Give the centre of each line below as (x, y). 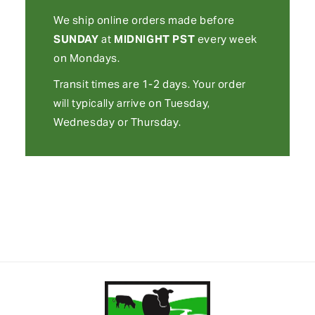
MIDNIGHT (142, 39)
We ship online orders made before (144, 20)
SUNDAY (76, 39)
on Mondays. (86, 58)
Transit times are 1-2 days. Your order (149, 84)
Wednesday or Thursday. (117, 122)
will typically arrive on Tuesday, (131, 103)
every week (226, 39)
